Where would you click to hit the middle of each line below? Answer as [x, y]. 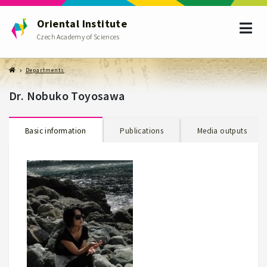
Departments [45, 70]
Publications [142, 131]
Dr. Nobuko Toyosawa [67, 96]
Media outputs [222, 131]
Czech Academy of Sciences [78, 37]
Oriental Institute [82, 24]
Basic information [56, 131]
